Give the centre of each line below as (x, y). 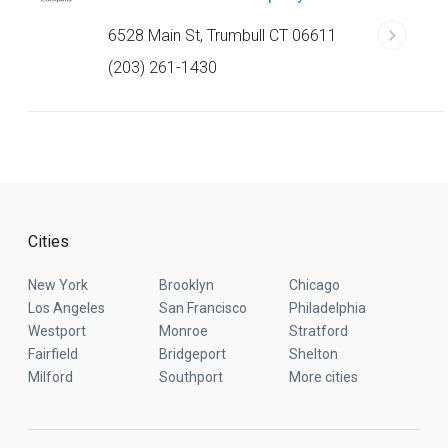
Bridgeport (192, 354)
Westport (57, 331)
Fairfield (53, 354)
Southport (190, 377)
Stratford (319, 331)
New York (58, 285)
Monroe (183, 331)
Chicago (315, 285)
